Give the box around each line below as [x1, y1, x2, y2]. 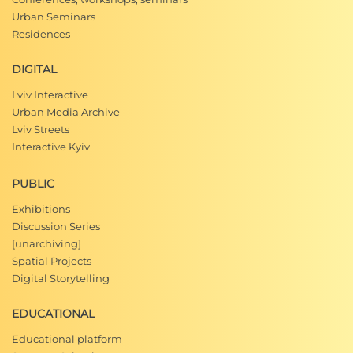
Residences [12, 28, 70, 40]
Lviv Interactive [12, 88, 88, 101]
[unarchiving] [12, 237, 81, 250]
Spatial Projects [12, 255, 91, 267]
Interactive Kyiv [12, 140, 90, 153]
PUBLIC [12, 176, 54, 191]
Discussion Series [12, 220, 100, 232]
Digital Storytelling [12, 272, 110, 284]
